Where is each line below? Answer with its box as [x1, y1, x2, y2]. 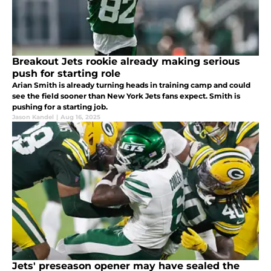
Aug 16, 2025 [60, 113, 100, 122]
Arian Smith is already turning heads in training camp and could [12, 80, 250, 90]
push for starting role [12, 68, 120, 80]
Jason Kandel [12, 113, 54, 122]
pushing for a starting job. [12, 102, 108, 112]
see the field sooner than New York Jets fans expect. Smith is [12, 91, 240, 101]
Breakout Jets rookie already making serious [12, 56, 240, 68]
